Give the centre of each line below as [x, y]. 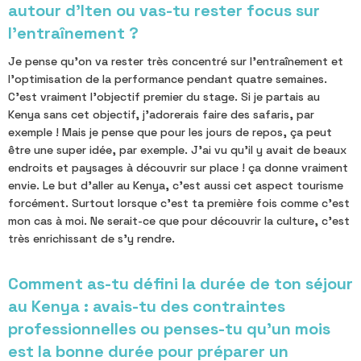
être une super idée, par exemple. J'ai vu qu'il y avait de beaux [177, 149]
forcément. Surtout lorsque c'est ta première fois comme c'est [179, 203]
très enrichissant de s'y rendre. [91, 238]
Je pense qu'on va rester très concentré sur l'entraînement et [176, 61]
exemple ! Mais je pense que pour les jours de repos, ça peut [170, 132]
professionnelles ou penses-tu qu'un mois [169, 328]
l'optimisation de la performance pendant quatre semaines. [168, 79]
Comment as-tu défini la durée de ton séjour [180, 283]
